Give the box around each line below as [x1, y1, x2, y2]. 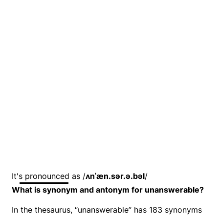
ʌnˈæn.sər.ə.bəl [86, 171, 145, 181]
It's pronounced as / [12, 171, 86, 181]
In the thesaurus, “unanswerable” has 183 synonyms [12, 205, 202, 215]
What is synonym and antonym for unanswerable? [12, 185, 204, 195]
